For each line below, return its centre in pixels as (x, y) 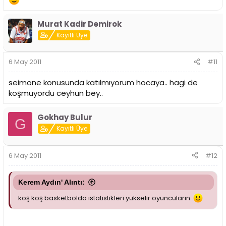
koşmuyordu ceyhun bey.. (56, 93)
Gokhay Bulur (65, 118)
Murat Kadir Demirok (79, 24)
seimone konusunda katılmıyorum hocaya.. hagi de (103, 83)
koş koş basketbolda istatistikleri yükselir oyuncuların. (106, 198)
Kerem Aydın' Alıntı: (51, 182)
